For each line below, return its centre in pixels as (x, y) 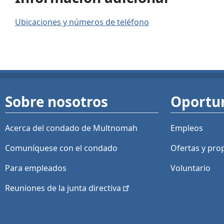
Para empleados (36, 168)
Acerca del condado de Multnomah (71, 128)
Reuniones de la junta (47, 188)
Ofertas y (189, 148)
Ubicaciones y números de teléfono (82, 22)
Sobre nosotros (56, 102)
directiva (105, 188)
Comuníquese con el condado (61, 148)
